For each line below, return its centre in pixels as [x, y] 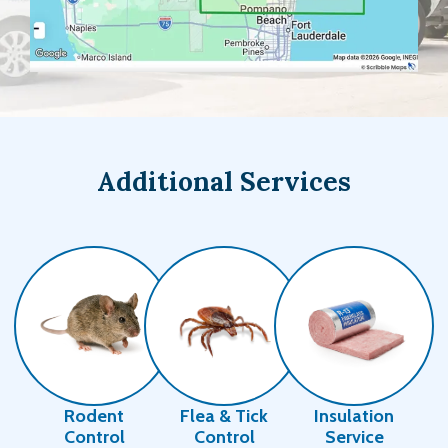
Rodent [94, 416]
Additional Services [224, 182]
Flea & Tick [224, 416]
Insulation [354, 416]
